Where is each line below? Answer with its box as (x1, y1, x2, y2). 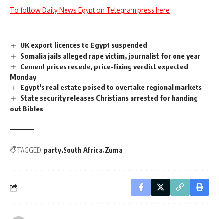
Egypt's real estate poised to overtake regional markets (20, 83, 202, 92)
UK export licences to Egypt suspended (20, 40, 148, 49)
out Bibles (10, 104, 43, 113)
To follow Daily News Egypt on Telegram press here (10, 5, 170, 14)
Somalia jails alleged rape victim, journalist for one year (20, 51, 201, 60)
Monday (10, 72, 36, 82)
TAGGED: (17, 146, 43, 154)
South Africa (63, 146, 103, 154)
